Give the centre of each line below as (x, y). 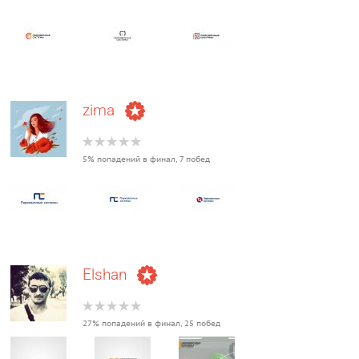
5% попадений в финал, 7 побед (147, 159)
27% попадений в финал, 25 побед (152, 323)
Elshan (107, 274)
